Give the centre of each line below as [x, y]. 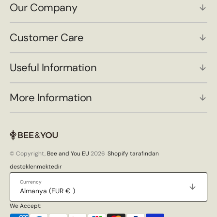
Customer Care [47, 38]
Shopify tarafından [133, 154]
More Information [51, 98]
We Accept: [25, 206]
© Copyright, [28, 154]
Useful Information [53, 68]
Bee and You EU [68, 154]
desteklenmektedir [36, 167]
